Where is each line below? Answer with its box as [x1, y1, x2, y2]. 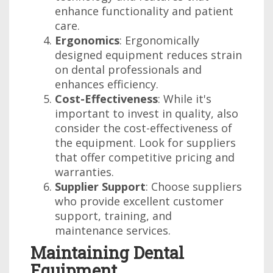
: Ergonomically [119, 33, 199, 48]
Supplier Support [55, 179, 146, 194]
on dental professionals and [55, 62, 202, 77]
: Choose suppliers [146, 179, 242, 194]
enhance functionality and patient [55, 4, 233, 18]
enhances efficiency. [55, 77, 158, 91]
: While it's [158, 91, 211, 106]
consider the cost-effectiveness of [55, 121, 232, 135]
